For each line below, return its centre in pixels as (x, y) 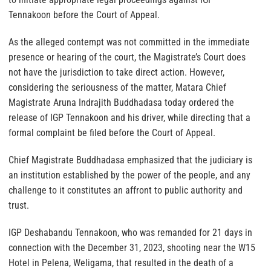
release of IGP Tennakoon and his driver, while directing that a (129, 117)
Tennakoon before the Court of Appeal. (84, 15)
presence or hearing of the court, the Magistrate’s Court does (127, 57)
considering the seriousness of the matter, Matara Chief (117, 87)
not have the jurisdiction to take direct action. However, (116, 72)
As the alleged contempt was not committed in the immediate (129, 42)
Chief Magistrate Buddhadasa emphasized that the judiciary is (130, 160)
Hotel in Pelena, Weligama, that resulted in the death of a (121, 263)
